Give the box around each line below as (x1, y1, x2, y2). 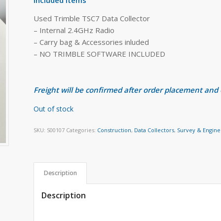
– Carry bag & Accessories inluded (34, 37, 149, 47)
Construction (97, 126, 132, 134)
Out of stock (34, 104, 74, 113)
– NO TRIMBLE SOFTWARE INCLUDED (34, 48, 166, 59)
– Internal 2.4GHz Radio (34, 25, 115, 35)
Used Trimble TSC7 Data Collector (34, 13, 150, 23)
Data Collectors (134, 126, 175, 134)
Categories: (66, 126, 98, 134)
